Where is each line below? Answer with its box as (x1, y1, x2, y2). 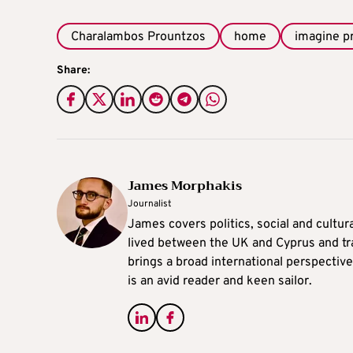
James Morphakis (128, 175, 242, 198)
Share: (57, 64, 90, 78)
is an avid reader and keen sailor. (128, 273, 312, 289)
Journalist (128, 197, 172, 210)
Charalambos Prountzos (71, 28, 206, 45)
